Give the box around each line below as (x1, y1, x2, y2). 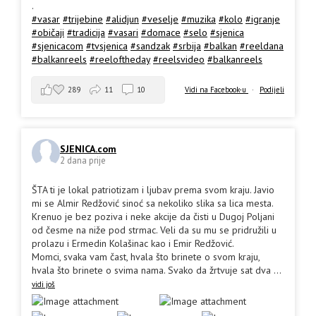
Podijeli (260, 85, 284, 95)
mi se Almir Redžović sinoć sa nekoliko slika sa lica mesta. (32, 197, 273, 210)
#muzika (181, 13, 216, 26)
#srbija (173, 39, 201, 53)
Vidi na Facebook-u (185, 85, 248, 95)
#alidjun (106, 13, 139, 26)
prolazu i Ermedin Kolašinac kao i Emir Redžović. (32, 237, 234, 250)
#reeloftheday (90, 53, 150, 66)
